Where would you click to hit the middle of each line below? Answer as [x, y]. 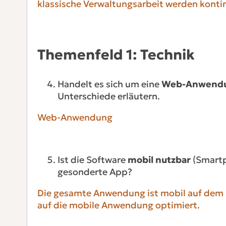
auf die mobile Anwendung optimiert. [118, 205]
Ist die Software [92, 159]
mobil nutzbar [159, 159]
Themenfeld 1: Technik [116, 54]
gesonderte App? [95, 172]
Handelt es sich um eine [109, 84]
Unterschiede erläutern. [108, 96]
